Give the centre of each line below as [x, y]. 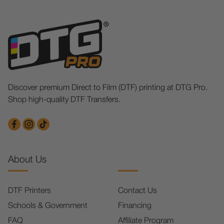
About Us [27, 160]
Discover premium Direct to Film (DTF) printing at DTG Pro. [108, 88]
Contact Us [137, 191]
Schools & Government [48, 206]
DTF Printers [29, 191]
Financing [135, 206]
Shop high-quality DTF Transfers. [64, 100]
